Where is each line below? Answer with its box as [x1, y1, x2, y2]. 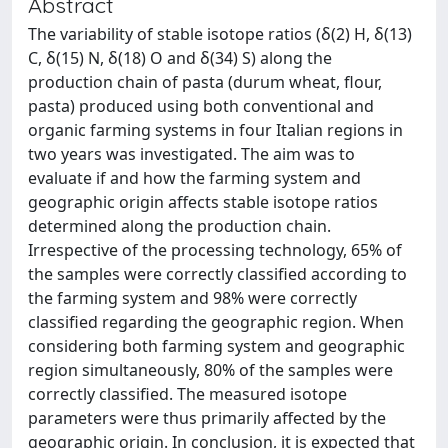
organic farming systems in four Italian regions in [28, 119, 403, 141]
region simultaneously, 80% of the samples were [28, 359, 393, 381]
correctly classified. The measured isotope [28, 383, 347, 405]
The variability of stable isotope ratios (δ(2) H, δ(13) [28, 23, 412, 45]
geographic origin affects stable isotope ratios [28, 191, 378, 213]
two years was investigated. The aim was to [28, 143, 355, 165]
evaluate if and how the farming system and [28, 167, 361, 189]
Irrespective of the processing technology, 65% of [28, 239, 402, 261]
